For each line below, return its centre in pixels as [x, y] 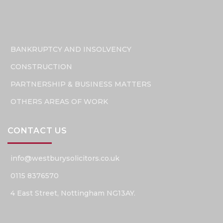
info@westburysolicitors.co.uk [65, 159]
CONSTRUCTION [41, 67]
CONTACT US [37, 131]
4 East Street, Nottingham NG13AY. [73, 193]
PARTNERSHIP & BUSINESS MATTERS [81, 84]
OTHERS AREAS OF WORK [59, 102]
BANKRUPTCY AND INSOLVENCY [71, 50]
